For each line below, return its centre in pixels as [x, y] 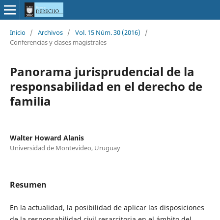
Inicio [17, 32]
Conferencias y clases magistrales [58, 42]
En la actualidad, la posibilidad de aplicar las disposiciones [107, 207]
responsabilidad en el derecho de [106, 86]
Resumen [28, 184]
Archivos [50, 32]
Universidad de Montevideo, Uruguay [65, 148]
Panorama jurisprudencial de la [102, 71]
